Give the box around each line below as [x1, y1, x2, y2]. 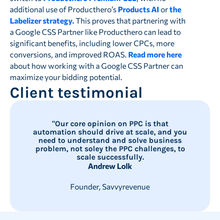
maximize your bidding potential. [9, 72, 122, 82]
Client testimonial [9, 83, 143, 102]
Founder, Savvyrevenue [70, 182, 150, 192]
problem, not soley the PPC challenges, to [35, 144, 185, 154]
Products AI [117, 4, 159, 14]
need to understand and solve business [38, 136, 182, 145]
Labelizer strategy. [9, 15, 74, 25]
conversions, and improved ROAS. [9, 49, 128, 59]
